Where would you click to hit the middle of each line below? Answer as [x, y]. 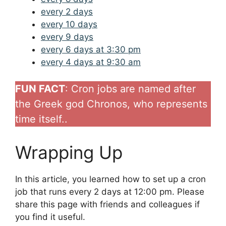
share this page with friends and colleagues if [107, 205]
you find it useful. [50, 217]
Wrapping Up [69, 153]
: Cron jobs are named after [130, 89]
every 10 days [69, 24]
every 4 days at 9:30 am [91, 62]
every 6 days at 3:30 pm [91, 49]
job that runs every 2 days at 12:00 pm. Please [110, 192]
